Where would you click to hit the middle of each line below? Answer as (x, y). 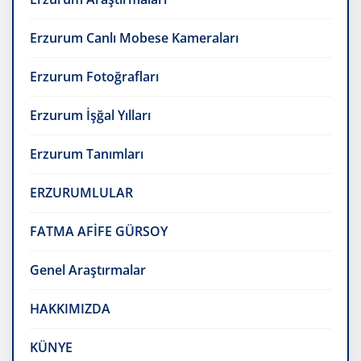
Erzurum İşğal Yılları (90, 116)
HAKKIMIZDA (70, 309)
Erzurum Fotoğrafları (94, 77)
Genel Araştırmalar (88, 270)
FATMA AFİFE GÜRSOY (99, 232)
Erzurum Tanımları (87, 154)
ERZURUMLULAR (81, 193)
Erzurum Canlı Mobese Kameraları (134, 38)
